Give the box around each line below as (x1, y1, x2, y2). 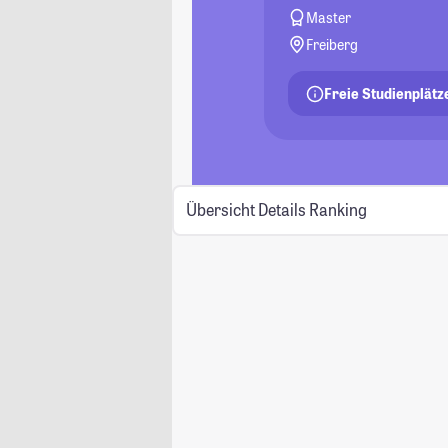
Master (306, 8, 352, 27)
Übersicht (185, 199, 255, 221)
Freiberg (306, 35, 359, 54)
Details (257, 199, 306, 221)
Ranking (308, 199, 367, 221)
